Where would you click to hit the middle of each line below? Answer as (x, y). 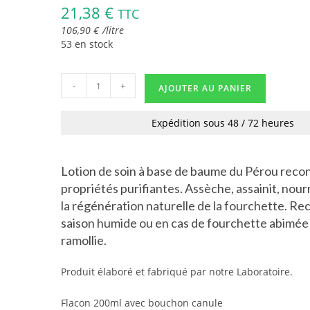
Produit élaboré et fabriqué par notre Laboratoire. (177, 272)
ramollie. (84, 240)
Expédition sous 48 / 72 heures (223, 123)
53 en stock (87, 44)
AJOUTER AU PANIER (206, 88)
